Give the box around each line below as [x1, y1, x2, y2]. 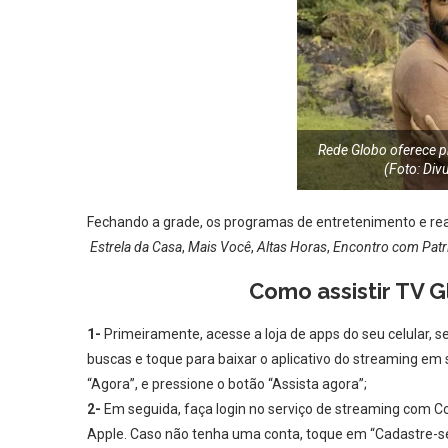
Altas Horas [257, 238, 327, 255]
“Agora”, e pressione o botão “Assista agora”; [87, 375, 367, 392]
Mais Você [188, 238, 251, 255]
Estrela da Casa [90, 238, 182, 255]
